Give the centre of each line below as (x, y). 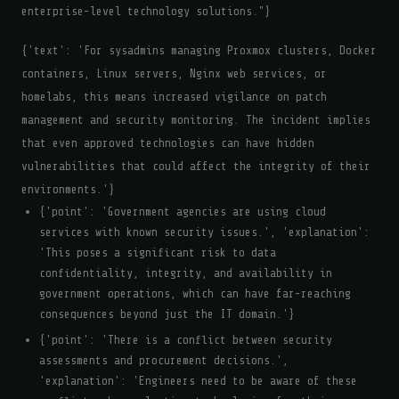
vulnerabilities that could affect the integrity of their (196, 166)
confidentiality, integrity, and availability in (186, 273)
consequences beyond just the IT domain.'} (167, 314)
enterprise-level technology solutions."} (146, 11)
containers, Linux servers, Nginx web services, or (174, 73)
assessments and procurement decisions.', (164, 360)
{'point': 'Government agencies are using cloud (183, 212)
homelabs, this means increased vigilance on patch (174, 97)
